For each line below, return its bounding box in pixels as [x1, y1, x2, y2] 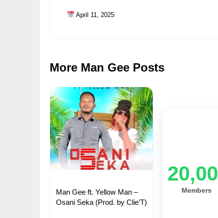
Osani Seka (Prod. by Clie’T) [56, 198, 147, 206]
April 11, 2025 [74, 11, 114, 18]
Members [182, 186, 212, 194]
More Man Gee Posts [50, 60, 164, 74]
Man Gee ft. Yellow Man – [56, 187, 138, 196]
